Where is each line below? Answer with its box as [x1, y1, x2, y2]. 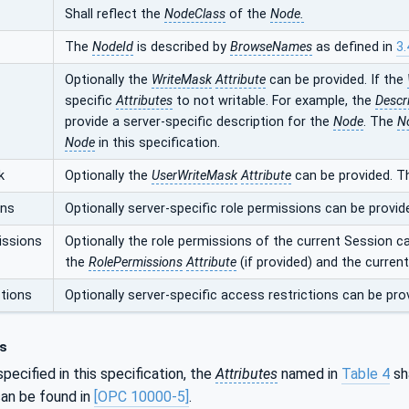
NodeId [92, 38, 133, 55]
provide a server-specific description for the [65, 113, 333, 130]
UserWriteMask [152, 167, 237, 184]
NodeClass [164, 5, 225, 22]
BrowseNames [230, 38, 312, 55]
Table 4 [341, 365, 390, 383]
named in [278, 365, 341, 383]
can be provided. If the [266, 71, 407, 88]
